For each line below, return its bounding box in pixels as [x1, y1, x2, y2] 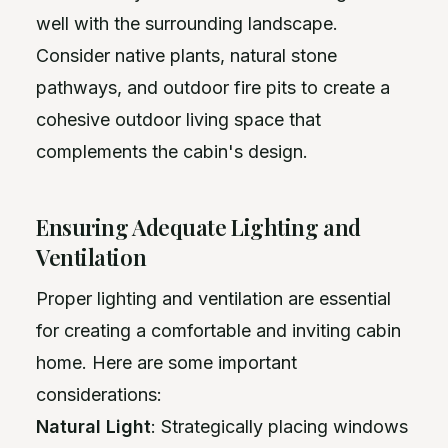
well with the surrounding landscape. [36, 12, 338, 34]
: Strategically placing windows [151, 415, 408, 437]
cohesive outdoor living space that [36, 108, 321, 130]
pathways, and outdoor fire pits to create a [36, 76, 390, 98]
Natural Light [36, 415, 151, 437]
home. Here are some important [36, 351, 297, 373]
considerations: [36, 383, 162, 405]
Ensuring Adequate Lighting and [36, 211, 361, 242]
